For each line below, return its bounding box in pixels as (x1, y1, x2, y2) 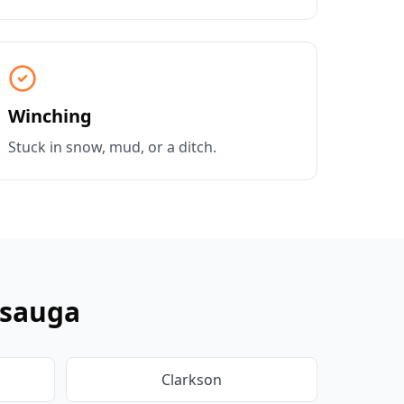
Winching (8, 104, 92, 128)
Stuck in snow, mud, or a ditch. (8, 137, 216, 157)
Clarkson (161, 370, 222, 390)
